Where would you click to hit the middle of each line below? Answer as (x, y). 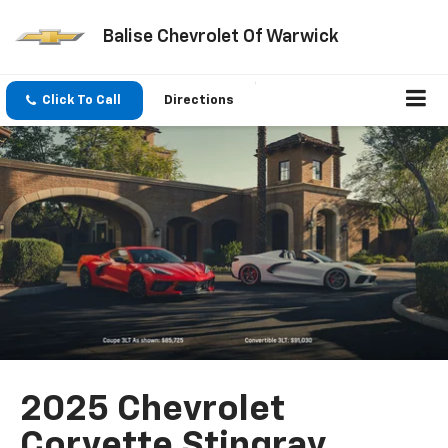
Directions (199, 101)
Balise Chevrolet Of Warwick (220, 36)
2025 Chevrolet (153, 410)
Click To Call (81, 101)
